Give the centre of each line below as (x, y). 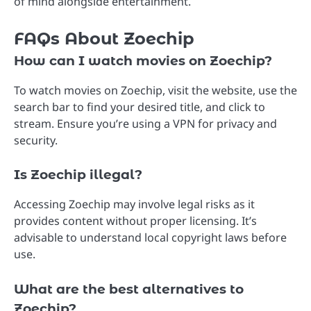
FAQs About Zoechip (104, 39)
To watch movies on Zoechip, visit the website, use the (155, 91)
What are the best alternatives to (129, 289)
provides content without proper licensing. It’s (135, 221)
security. (36, 141)
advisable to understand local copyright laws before (150, 238)
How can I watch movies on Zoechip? (143, 61)
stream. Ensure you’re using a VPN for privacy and (145, 124)
